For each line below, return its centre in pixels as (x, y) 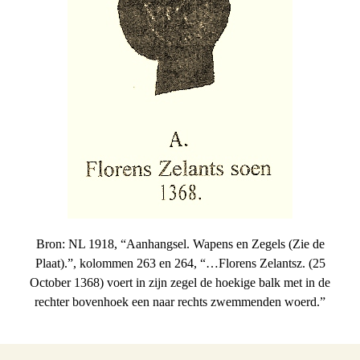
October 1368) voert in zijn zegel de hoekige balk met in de (180, 282)
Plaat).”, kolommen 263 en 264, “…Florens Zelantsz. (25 (180, 263)
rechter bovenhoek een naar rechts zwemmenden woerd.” (180, 302)
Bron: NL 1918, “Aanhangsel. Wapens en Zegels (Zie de (180, 244)
